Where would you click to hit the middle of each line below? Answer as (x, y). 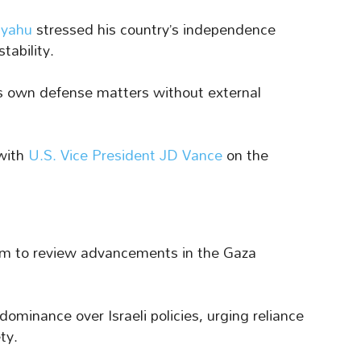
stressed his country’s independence (154, 30)
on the (245, 156)
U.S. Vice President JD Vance (125, 156)
